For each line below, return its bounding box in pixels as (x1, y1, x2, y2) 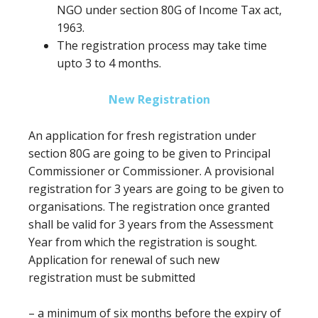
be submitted (125, 270, 195, 285)
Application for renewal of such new (28, 252, 219, 268)
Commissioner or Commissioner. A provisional (28, 163, 274, 179)
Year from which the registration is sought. (28, 234, 257, 250)
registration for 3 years (28, 181, 155, 197)
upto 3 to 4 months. (57, 55, 161, 71)
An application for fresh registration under (28, 128, 256, 143)
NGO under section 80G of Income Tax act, (57, 2, 282, 18)
